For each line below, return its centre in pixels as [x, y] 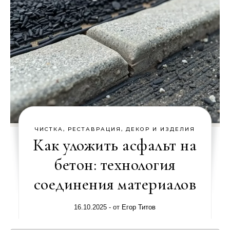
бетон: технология [115, 165]
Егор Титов [139, 207]
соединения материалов [115, 184]
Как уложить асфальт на [115, 145]
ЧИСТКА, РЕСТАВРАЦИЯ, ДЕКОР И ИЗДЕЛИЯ [115, 129]
